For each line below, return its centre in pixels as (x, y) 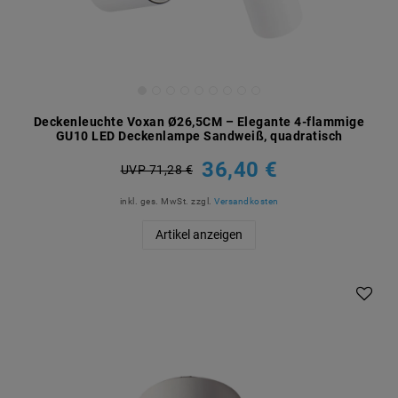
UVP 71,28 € (156, 170)
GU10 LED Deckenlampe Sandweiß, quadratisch (199, 135)
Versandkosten (247, 201)
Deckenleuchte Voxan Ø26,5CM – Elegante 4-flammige (199, 121)
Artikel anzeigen (199, 234)
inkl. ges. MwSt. (154, 201)
